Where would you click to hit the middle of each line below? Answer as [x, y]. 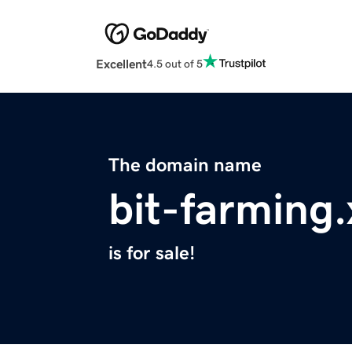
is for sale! [152, 253]
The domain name [185, 165]
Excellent [121, 64]
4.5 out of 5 [175, 63]
